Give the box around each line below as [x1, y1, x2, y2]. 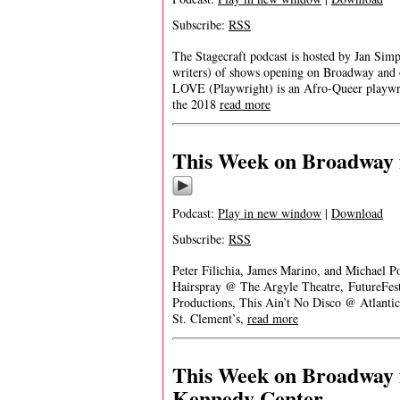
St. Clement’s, [172, 310, 247, 327]
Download [331, 204, 383, 221]
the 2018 [172, 96, 220, 112]
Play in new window [218, 204, 321, 221]
